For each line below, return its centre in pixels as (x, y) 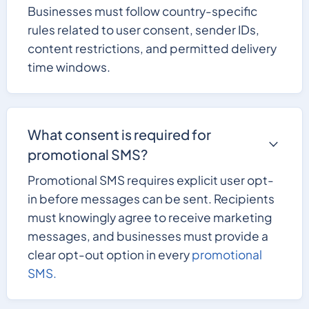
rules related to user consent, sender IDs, (143, 29)
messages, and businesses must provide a (148, 236)
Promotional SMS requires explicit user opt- (150, 180)
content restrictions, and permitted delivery (152, 48)
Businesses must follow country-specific (142, 11)
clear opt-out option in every (109, 255)
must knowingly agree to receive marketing (149, 218)
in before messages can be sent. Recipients (151, 199)
